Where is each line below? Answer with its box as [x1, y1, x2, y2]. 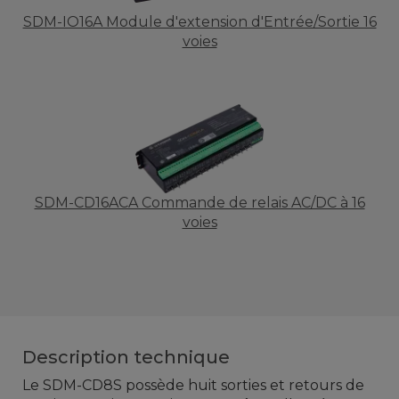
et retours [270, 377, 342, 395]
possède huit [126, 377, 217, 395]
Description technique [22, 346, 230, 369]
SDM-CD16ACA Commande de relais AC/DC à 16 [34, 194, 365, 212]
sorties [221, 377, 266, 395]
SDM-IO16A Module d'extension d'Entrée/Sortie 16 [22, 13, 377, 31]
